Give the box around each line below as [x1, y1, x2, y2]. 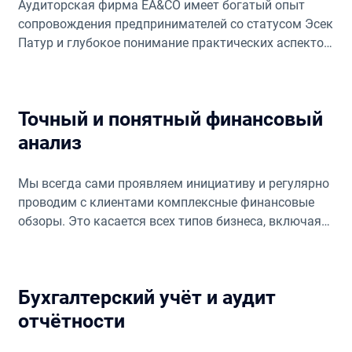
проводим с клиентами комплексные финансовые [17, 194, 314, 210]
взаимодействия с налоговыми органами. [17, 53, 266, 69]
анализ [17, 130, 82, 154]
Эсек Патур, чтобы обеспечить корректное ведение [17, 232, 321, 247]
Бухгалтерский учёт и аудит [17, 285, 276, 309]
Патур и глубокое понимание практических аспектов [17, 35, 331, 50]
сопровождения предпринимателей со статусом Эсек [17, 16, 333, 31]
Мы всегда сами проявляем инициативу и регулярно [17, 175, 329, 191]
